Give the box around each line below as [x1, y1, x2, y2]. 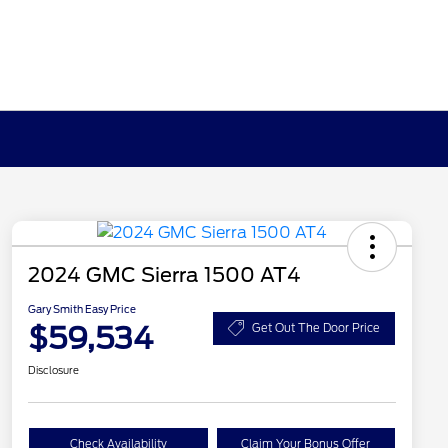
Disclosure [28, 364, 79, 377]
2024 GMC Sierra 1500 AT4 [28, 263, 301, 288]
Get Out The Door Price [252, 320, 380, 335]
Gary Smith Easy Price [28, 303, 136, 316]
